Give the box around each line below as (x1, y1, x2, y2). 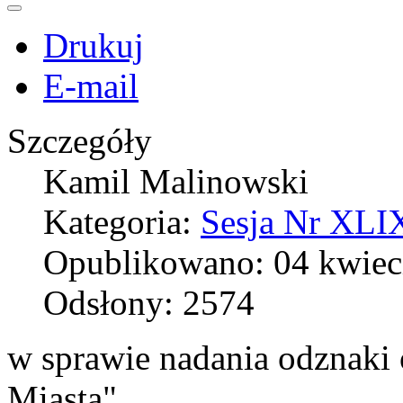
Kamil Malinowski (43, 161, 309, 201)
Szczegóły (7, 121, 152, 160)
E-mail (43, 66, 139, 105)
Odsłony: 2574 (43, 282, 255, 322)
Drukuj (43, 25, 144, 65)
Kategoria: (43, 201, 201, 241)
